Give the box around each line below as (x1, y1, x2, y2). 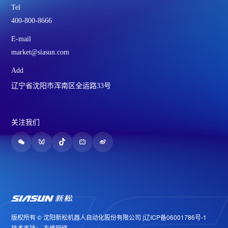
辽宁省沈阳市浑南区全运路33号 (11, 82, 111, 90)
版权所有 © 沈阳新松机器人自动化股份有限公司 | (11, 213, 145, 222)
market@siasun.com (11, 48, 70, 56)
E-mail (11, 35, 32, 43)
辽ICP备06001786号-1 (144, 213, 207, 222)
